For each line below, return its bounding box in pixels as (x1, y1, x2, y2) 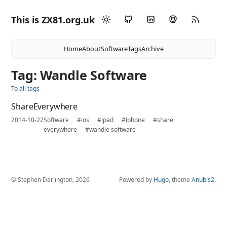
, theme (168, 175, 192, 184)
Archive (141, 44, 164, 53)
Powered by (119, 175, 154, 184)
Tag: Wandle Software (11, 66, 147, 84)
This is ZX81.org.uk (11, 13, 95, 26)
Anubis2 (191, 175, 214, 184)
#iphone (122, 116, 145, 124)
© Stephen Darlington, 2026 (11, 175, 90, 184)
